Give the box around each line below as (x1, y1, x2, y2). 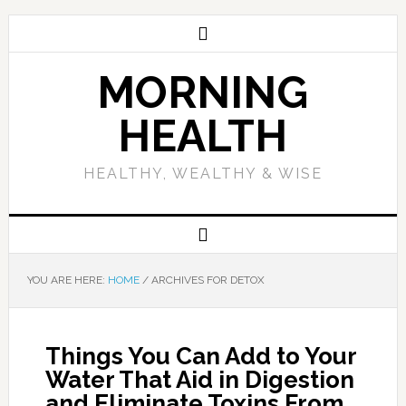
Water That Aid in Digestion (44, 366, 354, 393)
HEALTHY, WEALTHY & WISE (82, 165, 323, 182)
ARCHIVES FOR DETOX (148, 274, 265, 286)
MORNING (97, 67, 309, 118)
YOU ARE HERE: (26, 274, 108, 286)
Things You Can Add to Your (44, 343, 356, 370)
